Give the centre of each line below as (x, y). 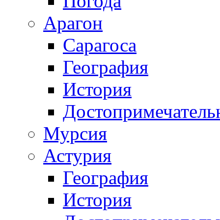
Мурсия (75, 134)
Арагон (73, 23)
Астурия (77, 156)
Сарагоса (100, 45)
